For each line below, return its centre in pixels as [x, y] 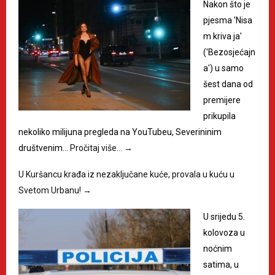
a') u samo [223, 68]
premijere [222, 100]
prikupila [219, 116]
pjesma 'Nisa [228, 20]
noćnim [218, 249]
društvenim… [44, 148]
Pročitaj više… [97, 148]
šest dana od [228, 84]
